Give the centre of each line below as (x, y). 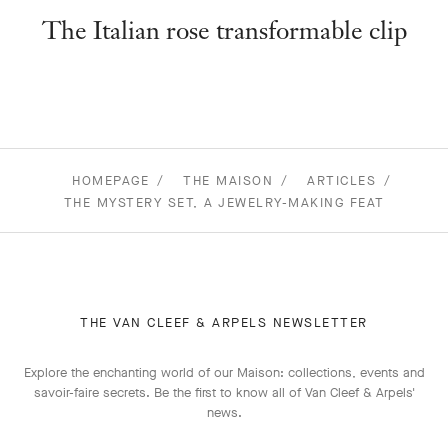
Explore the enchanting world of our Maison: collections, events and (224, 373)
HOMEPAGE (110, 181)
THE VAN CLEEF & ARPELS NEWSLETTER (224, 323)
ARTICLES (341, 181)
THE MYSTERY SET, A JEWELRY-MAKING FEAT (224, 203)
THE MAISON (228, 181)
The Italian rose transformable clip (224, 30)
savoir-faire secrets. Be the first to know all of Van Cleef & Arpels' (224, 393)
